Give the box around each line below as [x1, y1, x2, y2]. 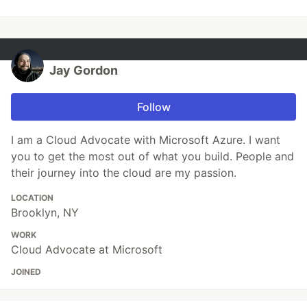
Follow [136, 100, 171, 114]
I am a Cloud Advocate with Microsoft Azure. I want [11, 133, 280, 147]
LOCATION [11, 193, 53, 203]
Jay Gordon [49, 63, 118, 77]
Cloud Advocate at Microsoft [11, 243, 162, 256]
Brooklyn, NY [11, 206, 79, 219]
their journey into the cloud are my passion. [11, 166, 236, 180]
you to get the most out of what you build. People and [11, 149, 294, 163]
